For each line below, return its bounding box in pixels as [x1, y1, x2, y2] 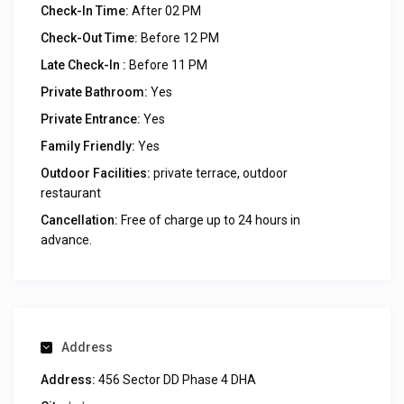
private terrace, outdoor [151, 166, 288, 180]
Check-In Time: [41, 4, 129, 18]
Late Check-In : [41, 58, 126, 72]
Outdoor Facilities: [41, 166, 151, 180]
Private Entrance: [41, 112, 141, 126]
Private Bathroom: [41, 85, 148, 99]
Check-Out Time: [41, 31, 138, 45]
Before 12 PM [138, 31, 219, 45]
